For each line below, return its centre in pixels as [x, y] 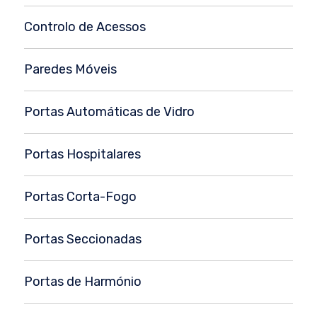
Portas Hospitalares [82, 155]
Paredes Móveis [70, 70]
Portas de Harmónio [83, 282]
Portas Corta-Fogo [80, 197]
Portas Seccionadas [83, 240]
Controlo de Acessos [85, 27]
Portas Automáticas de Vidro [109, 112]
